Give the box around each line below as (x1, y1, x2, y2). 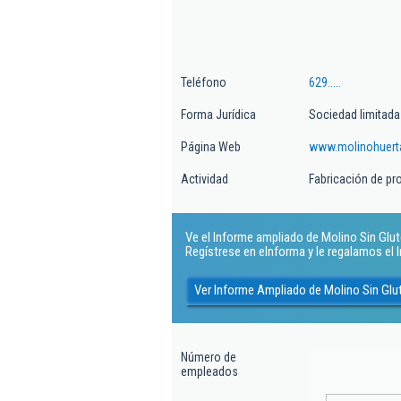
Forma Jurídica (181, 107, 256, 122)
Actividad (181, 172, 228, 186)
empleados (181, 364, 238, 379)
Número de (181, 350, 236, 364)
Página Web (181, 140, 241, 154)
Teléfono (181, 75, 226, 90)
